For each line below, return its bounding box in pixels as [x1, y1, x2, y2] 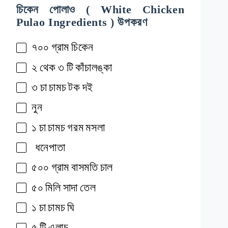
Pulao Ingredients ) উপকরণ [16, 16, 148, 29]
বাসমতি [71, 161, 98, 174]
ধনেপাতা [35, 140, 66, 154]
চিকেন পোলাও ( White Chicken [16, 3, 185, 16]
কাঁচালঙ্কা [75, 61, 112, 74]
